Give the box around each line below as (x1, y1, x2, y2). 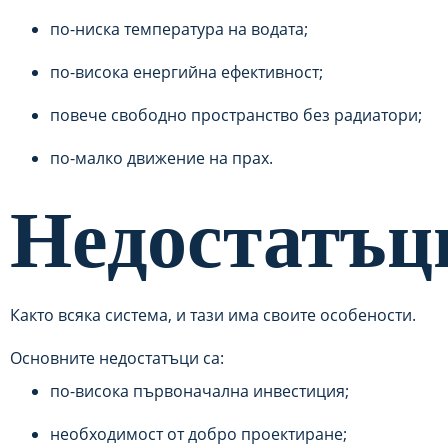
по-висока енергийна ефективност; (50, 61, 323, 83)
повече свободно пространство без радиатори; (50, 104, 422, 126)
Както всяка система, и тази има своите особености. (10, 304, 416, 326)
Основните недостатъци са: (10, 347, 224, 369)
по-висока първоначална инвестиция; (50, 380, 349, 402)
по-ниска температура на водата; (50, 18, 308, 40)
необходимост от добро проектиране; (50, 423, 347, 445)
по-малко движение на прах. (50, 147, 273, 169)
